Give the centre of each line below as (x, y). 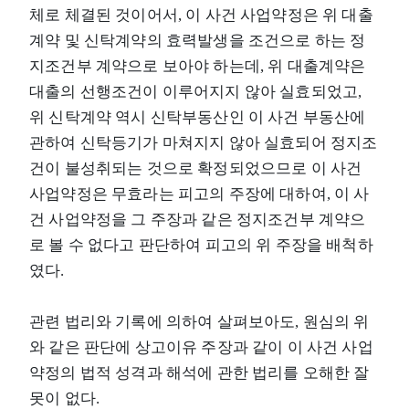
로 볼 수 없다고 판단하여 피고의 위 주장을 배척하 (201, 245)
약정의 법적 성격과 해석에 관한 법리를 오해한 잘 (199, 372)
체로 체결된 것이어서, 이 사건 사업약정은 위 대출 (201, 15)
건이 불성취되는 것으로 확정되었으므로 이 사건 (196, 168)
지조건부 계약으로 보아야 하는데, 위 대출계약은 (198, 66)
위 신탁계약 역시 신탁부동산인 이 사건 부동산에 (198, 117)
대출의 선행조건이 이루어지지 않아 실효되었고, (196, 91)
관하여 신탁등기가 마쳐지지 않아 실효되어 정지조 (204, 142)
